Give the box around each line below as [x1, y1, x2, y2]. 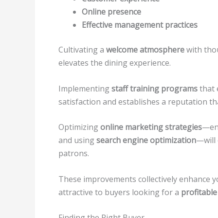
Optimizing [58, 122, 100, 133]
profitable [181, 186, 217, 198]
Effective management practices [82, 19, 198, 30]
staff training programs [111, 83, 198, 94]
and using [58, 135, 96, 146]
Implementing [58, 83, 111, 94]
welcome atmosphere [106, 44, 184, 55]
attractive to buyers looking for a [58, 186, 181, 198]
